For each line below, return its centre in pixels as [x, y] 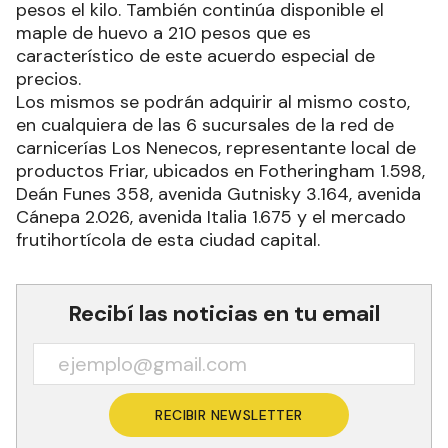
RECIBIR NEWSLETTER [229, 415]
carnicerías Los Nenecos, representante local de [216, 148]
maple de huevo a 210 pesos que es [163, 33]
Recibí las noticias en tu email [224, 314]
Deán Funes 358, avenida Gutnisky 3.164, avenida [218, 194]
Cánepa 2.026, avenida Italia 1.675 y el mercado [211, 217]
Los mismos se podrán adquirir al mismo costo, [213, 102]
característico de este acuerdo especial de [195, 56]
